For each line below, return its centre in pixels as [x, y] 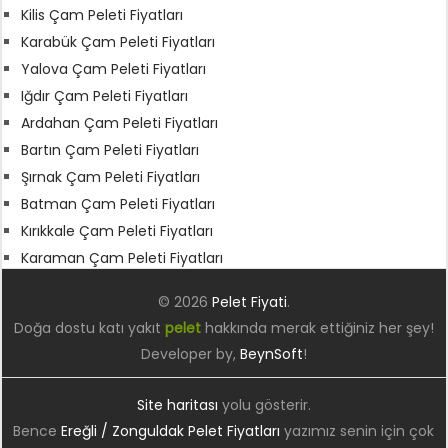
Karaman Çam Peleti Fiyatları [122, 257]
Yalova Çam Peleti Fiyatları [114, 68]
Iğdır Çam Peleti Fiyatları [105, 95]
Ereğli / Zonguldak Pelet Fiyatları [171, 430]
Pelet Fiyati [249, 301]
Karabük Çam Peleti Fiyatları [118, 41]
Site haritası [177, 404]
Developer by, [190, 353]
